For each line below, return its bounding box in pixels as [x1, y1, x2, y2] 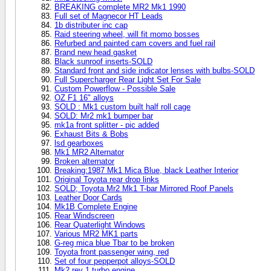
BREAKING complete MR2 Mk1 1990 [54, 2, 186, 11]
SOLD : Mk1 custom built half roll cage [54, 102, 191, 111]
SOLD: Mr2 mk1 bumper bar [54, 111, 153, 120]
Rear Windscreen [54, 211, 114, 220]
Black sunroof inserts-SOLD [54, 56, 152, 66]
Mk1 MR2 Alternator [54, 147, 124, 157]
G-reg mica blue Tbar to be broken [54, 238, 174, 247]
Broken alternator [54, 156, 114, 166]
